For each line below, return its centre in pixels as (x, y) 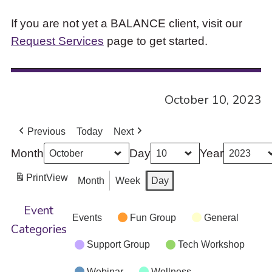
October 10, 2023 (213, 100)
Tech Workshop (211, 245)
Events (87, 217)
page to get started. (155, 40)
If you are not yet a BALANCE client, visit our (126, 23)
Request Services (57, 40)
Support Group (118, 245)
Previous (46, 132)
